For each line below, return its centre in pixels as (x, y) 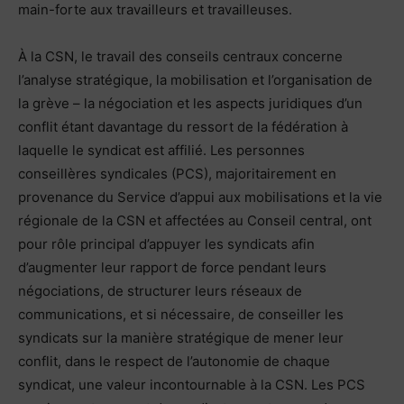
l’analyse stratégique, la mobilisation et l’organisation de (195, 79)
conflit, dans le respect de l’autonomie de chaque (174, 361)
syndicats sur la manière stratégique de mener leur (181, 337)
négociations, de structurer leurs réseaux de (160, 290)
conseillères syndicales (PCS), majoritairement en (177, 173)
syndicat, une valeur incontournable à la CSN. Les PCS (192, 384)
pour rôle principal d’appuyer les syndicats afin (166, 243)
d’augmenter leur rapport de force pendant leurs (172, 267)
